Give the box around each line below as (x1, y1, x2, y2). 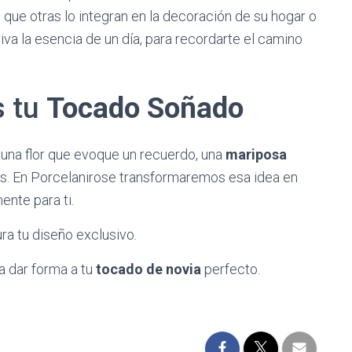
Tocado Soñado (46, 91, 244, 125)
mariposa (225, 146, 287, 163)
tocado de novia (96, 261, 201, 277)
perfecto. (201, 261, 260, 277)
